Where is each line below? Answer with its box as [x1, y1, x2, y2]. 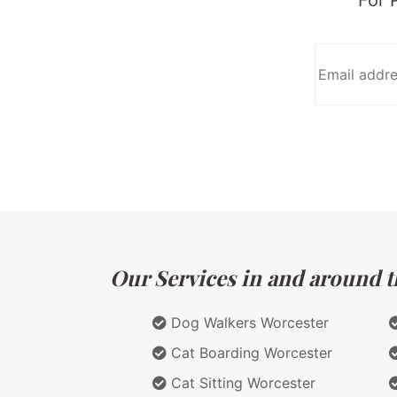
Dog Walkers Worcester [167, 313, 329, 331]
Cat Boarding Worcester [167, 343, 332, 362]
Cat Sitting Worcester [167, 373, 315, 392]
